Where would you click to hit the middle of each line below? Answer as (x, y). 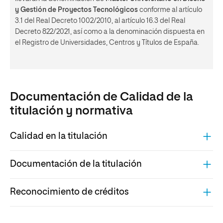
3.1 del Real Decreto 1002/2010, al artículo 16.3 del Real (100, 21)
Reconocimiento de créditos (69, 192)
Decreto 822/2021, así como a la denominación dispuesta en (110, 32)
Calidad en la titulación (59, 137)
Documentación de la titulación (76, 165)
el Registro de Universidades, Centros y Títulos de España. (107, 43)
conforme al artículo (170, 10)
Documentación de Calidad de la (102, 97)
